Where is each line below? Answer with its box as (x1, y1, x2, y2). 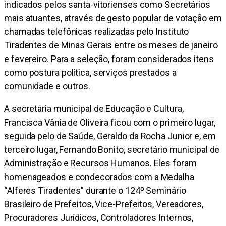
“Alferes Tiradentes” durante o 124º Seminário (4, 185, 186, 196)
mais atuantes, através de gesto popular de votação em (4, 13, 222, 24)
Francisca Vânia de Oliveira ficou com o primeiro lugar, (4, 117, 215, 128)
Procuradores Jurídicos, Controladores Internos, (4, 212, 194, 223)
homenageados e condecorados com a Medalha (4, 172, 194, 183)
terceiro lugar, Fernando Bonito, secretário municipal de (4, 144, 220, 155)
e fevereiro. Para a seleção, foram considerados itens (4, 53, 214, 65)
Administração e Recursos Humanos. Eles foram (4, 158, 197, 169)
